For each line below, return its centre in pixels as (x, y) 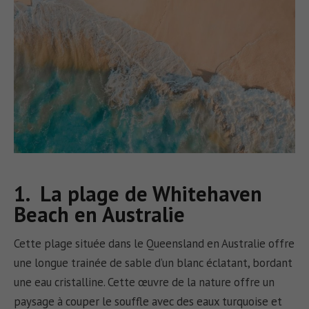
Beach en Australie (100, 215)
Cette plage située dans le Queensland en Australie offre (154, 243)
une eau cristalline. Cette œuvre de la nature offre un (144, 282)
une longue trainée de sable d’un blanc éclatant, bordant (153, 262)
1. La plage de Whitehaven (138, 194)
